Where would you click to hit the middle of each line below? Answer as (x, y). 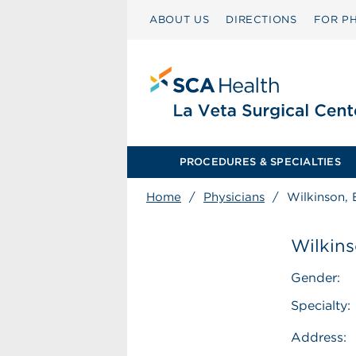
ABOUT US (180, 19)
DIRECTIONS (261, 19)
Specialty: (321, 306)
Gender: (316, 278)
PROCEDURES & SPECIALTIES (260, 162)
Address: (319, 337)
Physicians (234, 197)
